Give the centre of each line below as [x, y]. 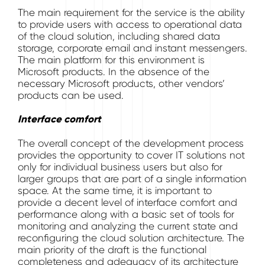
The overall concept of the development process [131, 143]
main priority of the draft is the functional [112, 250]
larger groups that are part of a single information [132, 179]
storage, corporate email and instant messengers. [132, 48]
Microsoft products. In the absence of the [114, 72]
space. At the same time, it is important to [115, 190]
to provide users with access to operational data [130, 24]
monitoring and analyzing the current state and [128, 226]
